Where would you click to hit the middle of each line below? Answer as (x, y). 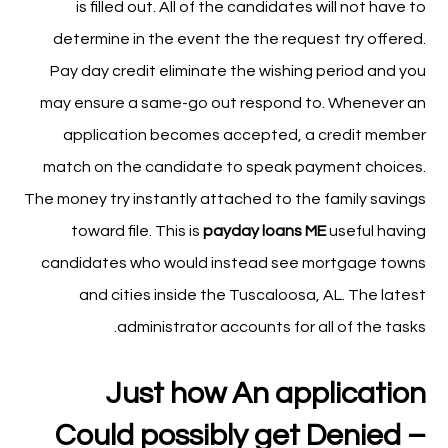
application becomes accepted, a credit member (244, 135)
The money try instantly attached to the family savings (224, 199)
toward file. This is (136, 231)
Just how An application (265, 393)
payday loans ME (264, 231)
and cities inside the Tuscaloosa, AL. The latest (252, 295)
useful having (375, 231)
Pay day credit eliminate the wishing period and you (237, 71)
